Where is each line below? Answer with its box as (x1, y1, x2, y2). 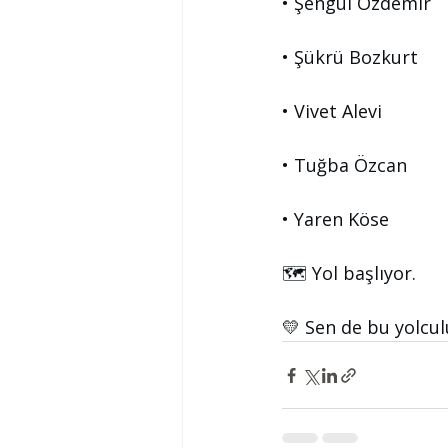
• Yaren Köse (282, 207, 389, 231)
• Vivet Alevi (282, 99, 382, 123)
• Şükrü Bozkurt (282, 45, 418, 69)
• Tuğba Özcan (282, 153, 407, 177)
